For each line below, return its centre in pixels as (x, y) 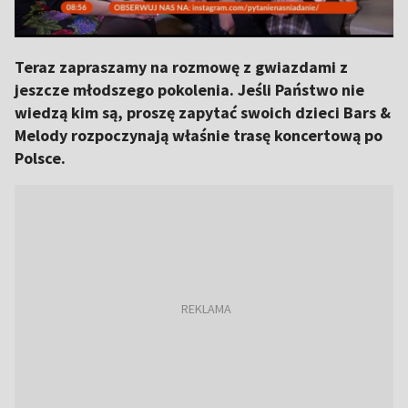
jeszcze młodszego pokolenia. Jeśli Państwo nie (189, 90)
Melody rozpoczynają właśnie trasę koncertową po (199, 135)
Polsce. (40, 158)
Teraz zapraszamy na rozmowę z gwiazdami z (181, 67)
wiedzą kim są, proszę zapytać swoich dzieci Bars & (203, 112)
